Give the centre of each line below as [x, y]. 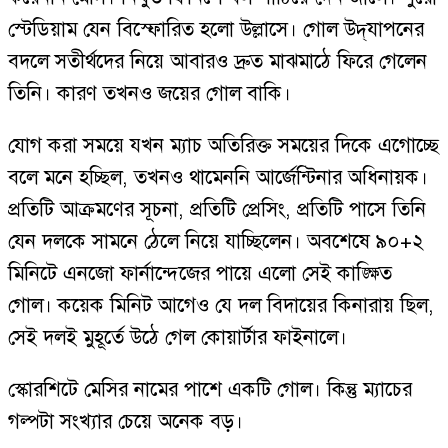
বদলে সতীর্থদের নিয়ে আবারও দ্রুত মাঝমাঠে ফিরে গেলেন [217, 61]
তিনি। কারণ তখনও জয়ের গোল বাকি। [149, 93]
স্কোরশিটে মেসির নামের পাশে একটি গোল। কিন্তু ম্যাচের [210, 389]
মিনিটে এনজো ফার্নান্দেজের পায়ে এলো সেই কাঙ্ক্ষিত [200, 273]
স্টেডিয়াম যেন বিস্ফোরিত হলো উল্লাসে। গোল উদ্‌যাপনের [216, 29]
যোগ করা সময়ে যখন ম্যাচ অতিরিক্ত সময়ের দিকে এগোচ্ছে [223, 145]
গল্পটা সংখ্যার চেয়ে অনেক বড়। [125, 421]
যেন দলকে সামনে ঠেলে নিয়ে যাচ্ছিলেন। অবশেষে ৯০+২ [216, 241]
